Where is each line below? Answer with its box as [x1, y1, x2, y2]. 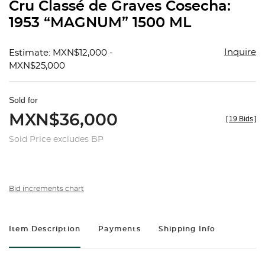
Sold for [9, 95, 38, 105]
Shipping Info [158, 225, 216, 233]
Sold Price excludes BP [9, 135, 104, 144]
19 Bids [229, 115, 253, 124]
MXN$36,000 [9, 112, 118, 130]
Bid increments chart [9, 185, 84, 193]
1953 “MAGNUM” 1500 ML [9, 16, 191, 31]
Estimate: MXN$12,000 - [9, 49, 113, 58]
